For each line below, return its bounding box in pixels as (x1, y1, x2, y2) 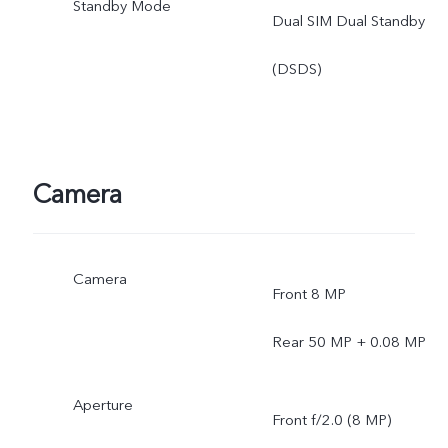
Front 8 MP (271, 284, 346, 305)
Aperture (72, 395, 133, 416)
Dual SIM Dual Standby (271, 11, 425, 32)
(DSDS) (271, 59, 321, 80)
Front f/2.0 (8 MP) (271, 410, 391, 431)
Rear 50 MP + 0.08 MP (271, 332, 426, 353)
